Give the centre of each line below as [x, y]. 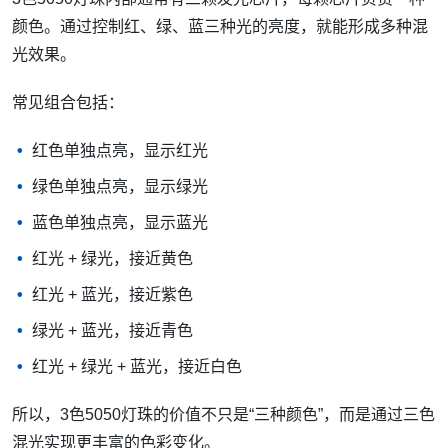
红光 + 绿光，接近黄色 [112, 259]
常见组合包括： [68, 103]
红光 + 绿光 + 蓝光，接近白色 [137, 367]
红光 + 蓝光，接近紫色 [112, 295]
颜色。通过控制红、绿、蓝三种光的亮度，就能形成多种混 [220, 27]
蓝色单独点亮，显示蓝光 [120, 223]
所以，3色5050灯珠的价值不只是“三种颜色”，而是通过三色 [223, 415]
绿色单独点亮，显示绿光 [120, 187]
